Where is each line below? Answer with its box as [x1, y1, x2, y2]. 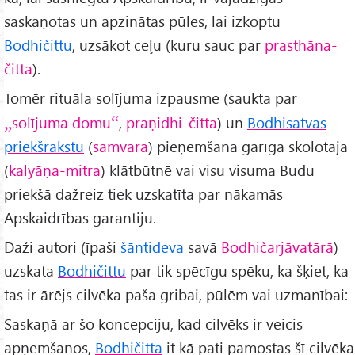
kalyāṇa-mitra [9, 160, 101, 181]
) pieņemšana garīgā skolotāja [148, 136, 348, 157]
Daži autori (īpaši [4, 237, 120, 258]
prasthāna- [265, 35, 338, 55]
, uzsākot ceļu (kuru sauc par [72, 35, 265, 55]
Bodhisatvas [247, 113, 326, 133]
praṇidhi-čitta [126, 113, 217, 133]
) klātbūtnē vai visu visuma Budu [101, 160, 315, 181]
